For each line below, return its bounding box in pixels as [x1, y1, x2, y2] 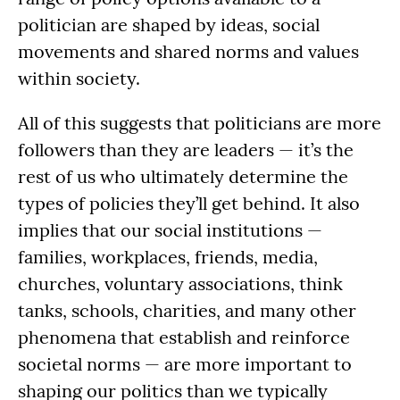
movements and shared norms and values [18, 39, 359, 62]
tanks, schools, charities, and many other [18, 298, 356, 321]
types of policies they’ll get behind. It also [18, 191, 360, 214]
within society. [18, 66, 140, 89]
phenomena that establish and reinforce [18, 325, 350, 348]
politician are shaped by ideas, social [18, 12, 320, 36]
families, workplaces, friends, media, [18, 245, 318, 268]
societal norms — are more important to [18, 352, 352, 375]
